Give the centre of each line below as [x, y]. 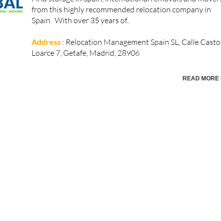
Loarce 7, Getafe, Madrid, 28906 [87, 47]
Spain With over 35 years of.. [81, 14]
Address [46, 36]
